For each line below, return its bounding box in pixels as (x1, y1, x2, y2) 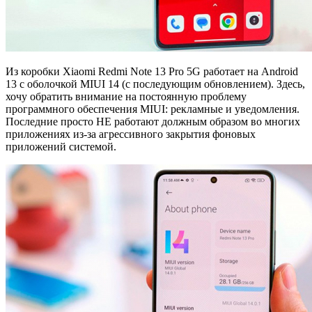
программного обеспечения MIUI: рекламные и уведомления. (6, 102, 299, 115)
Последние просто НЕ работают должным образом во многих (6, 115, 300, 127)
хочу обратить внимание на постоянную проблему (6, 90, 247, 102)
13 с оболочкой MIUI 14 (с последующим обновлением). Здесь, (6, 77, 305, 90)
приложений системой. (6, 140, 116, 153)
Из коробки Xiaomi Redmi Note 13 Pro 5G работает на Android (6, 65, 298, 77)
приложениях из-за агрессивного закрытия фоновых (6, 127, 256, 140)
